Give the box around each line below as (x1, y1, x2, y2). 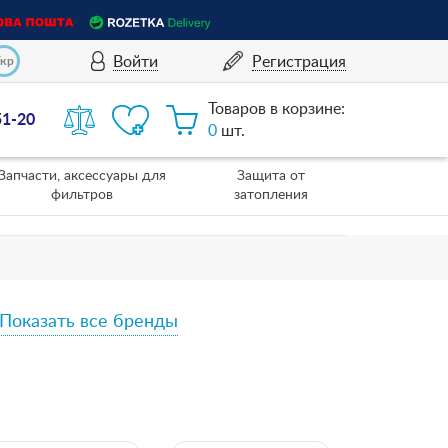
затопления (234, 188, 308, 202)
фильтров (50, 188, 113, 202)
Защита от (237, 169, 305, 183)
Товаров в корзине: (208, 101, 346, 117)
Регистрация (251, 53, 346, 70)
